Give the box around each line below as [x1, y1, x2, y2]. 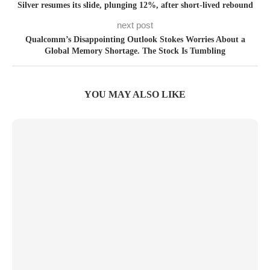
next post [117, 20, 153, 30]
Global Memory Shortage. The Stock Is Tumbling [45, 46, 225, 55]
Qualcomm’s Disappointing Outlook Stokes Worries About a [25, 35, 245, 44]
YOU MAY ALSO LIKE [84, 89, 186, 99]
